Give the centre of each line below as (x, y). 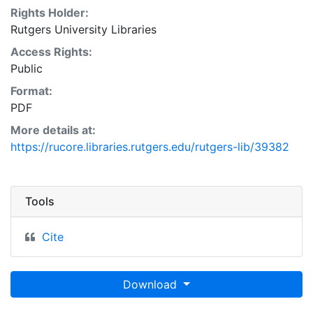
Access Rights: (51, 52)
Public (27, 68)
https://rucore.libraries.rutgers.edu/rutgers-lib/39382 (150, 147)
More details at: (53, 130)
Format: (31, 91)
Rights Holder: (50, 13)
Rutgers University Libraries (83, 29)
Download (152, 284)
